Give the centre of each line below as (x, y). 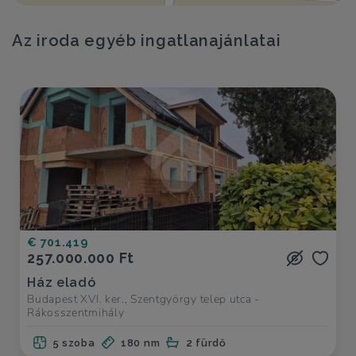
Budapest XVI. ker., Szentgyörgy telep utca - (143, 298)
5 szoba (74, 342)
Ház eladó (62, 282)
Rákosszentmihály (76, 312)
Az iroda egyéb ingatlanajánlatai (147, 41)
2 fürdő (206, 342)
